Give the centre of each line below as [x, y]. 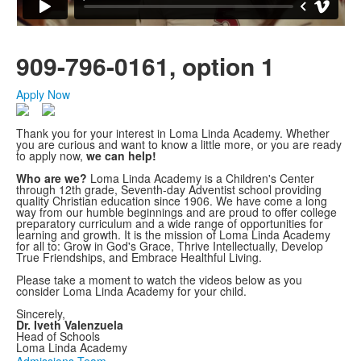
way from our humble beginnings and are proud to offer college [176, 212]
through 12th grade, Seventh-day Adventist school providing [169, 189]
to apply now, [51, 155]
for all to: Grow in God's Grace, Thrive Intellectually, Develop [170, 245]
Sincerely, [41, 313]
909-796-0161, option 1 [145, 65]
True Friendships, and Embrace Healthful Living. [139, 257]
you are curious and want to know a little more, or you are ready [179, 144]
